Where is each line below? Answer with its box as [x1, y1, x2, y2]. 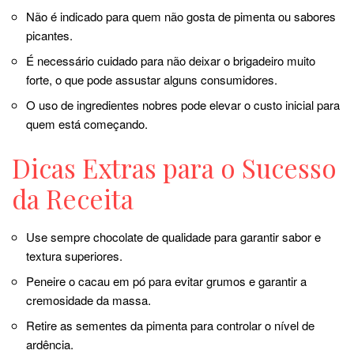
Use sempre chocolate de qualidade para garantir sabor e [26, 228, 321, 246]
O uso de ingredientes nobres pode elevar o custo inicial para [26, 96, 340, 114]
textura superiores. [26, 247, 122, 265]
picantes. [26, 27, 73, 44]
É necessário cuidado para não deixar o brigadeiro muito [26, 52, 315, 70]
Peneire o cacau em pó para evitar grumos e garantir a [26, 273, 307, 290]
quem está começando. [26, 115, 148, 133]
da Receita [12, 181, 134, 217]
